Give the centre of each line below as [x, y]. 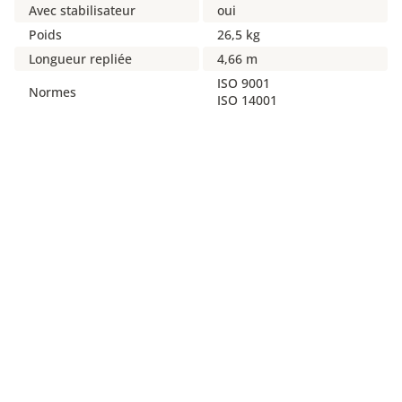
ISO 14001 [247, 100]
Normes [52, 92]
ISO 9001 [244, 83]
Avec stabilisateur [82, 10]
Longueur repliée [80, 59]
